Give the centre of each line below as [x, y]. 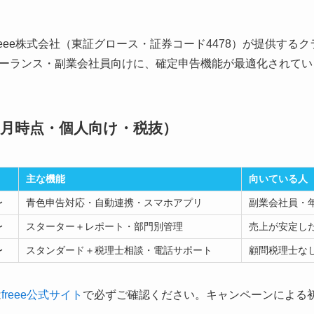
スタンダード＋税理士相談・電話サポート [120, 251]
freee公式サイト [42, 295]
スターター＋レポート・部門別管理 [105, 227]
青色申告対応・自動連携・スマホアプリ [115, 203]
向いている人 [279, 179]
